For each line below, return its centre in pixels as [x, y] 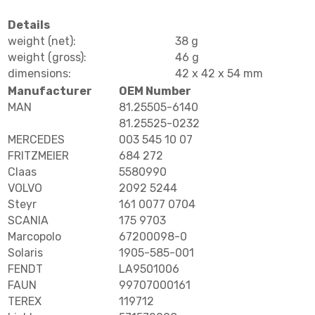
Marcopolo [34, 237]
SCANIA [28, 221]
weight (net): [42, 41]
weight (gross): [47, 58]
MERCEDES [36, 140]
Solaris [25, 253]
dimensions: [39, 74]
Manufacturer [50, 91]
